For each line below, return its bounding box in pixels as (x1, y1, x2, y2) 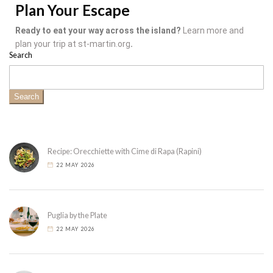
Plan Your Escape (15, 1, 133, 19)
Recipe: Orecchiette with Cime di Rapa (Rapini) (48, 146, 202, 156)
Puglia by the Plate (48, 210, 107, 220)
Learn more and (183, 26, 244, 36)
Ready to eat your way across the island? (15, 26, 183, 36)
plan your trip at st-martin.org (15, 39, 130, 49)
